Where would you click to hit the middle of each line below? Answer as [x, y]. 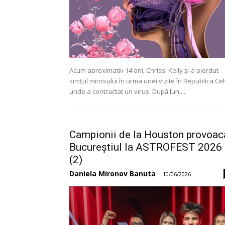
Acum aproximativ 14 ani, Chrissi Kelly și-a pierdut [144, 70]
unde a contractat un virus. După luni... [127, 91]
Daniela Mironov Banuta [113, 174]
